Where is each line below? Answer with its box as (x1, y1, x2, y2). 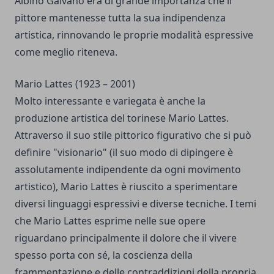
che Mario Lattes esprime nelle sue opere (15, 214, 206, 228)
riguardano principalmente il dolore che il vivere (15, 231, 237, 245)
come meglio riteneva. (15, 45, 117, 59)
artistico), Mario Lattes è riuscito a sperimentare (15, 180, 237, 194)
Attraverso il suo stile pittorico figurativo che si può (15, 128, 251, 143)
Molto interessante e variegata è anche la (15, 94, 206, 108)
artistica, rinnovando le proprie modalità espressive (15, 28, 253, 42)
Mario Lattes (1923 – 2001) (15, 77, 135, 91)
